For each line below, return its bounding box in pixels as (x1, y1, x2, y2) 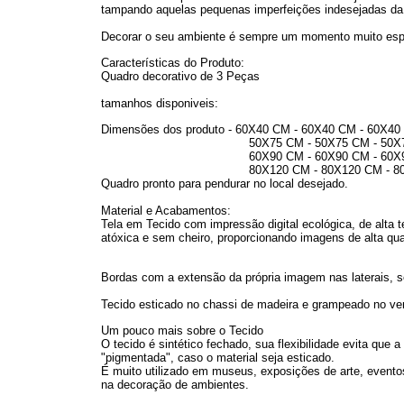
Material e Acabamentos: (101, 203, 231, 217)
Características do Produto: (101, 56, 244, 70)
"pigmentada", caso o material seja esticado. (101, 351, 335, 365)
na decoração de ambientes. (101, 378, 249, 392)
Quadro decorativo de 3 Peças (101, 69, 260, 84)
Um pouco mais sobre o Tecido (101, 324, 263, 338)
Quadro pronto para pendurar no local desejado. (101, 177, 348, 191)
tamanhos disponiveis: (101, 96, 218, 110)
